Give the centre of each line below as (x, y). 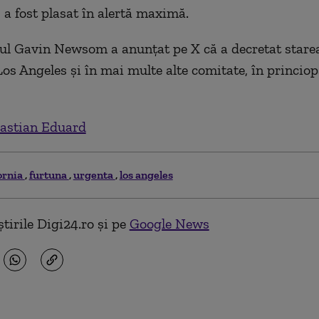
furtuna (49, 175)
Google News (169, 224)
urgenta (94, 175)
